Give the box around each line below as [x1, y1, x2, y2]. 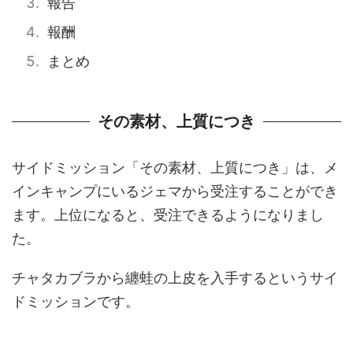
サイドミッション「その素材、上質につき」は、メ [12, 158, 338, 176]
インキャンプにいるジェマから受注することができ [12, 182, 338, 199]
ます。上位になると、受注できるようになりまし [12, 206, 324, 223]
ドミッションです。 [12, 292, 139, 310]
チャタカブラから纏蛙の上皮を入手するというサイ [12, 269, 338, 286]
